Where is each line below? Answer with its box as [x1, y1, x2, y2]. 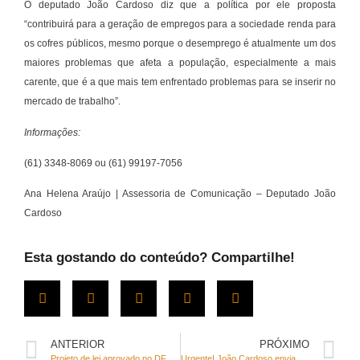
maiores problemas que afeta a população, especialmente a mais [24, 57, 336, 69]
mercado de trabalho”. [24, 96, 121, 108]
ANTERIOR [51, 337, 104, 350]
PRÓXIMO [260, 337, 309, 350]
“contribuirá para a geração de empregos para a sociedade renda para [24, 18, 336, 31]
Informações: [24, 126, 80, 138]
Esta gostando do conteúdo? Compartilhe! [24, 249, 295, 265]
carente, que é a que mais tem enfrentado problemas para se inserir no [24, 76, 336, 88]
